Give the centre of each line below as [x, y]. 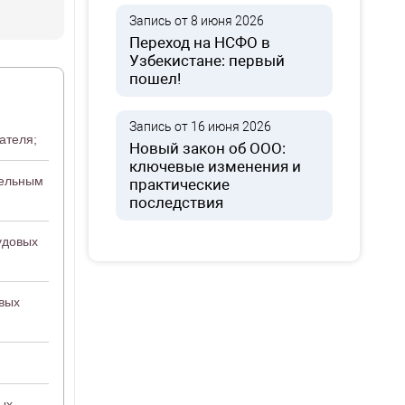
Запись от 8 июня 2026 [197, 21]
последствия [177, 202]
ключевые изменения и [216, 166]
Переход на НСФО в [200, 42]
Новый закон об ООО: [208, 148]
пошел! [155, 79]
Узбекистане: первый [207, 61]
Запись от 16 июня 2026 [201, 127]
